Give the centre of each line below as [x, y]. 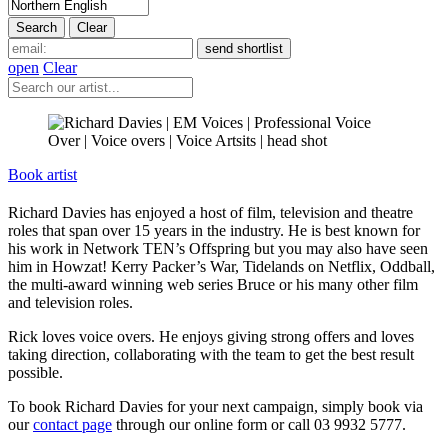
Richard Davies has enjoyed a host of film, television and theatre [210, 212]
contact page [72, 424]
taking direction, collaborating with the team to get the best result [211, 354]
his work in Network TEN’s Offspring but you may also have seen [218, 248]
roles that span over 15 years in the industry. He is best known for [214, 230]
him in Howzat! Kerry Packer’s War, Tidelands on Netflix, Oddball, [221, 266]
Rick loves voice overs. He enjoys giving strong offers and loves [211, 336]
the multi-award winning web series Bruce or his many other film [213, 284]
